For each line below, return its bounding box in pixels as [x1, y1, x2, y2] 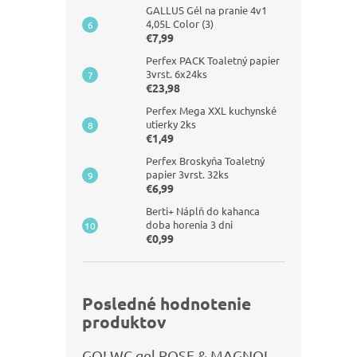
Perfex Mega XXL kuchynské [146, 104, 277, 117]
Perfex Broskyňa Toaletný [146, 154, 265, 167]
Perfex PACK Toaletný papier [146, 53, 280, 67]
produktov [82, 311, 167, 332]
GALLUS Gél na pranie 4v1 [146, 3, 267, 17]
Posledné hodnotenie [82, 292, 251, 314]
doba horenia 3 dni [146, 218, 233, 231]
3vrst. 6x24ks [146, 67, 207, 80]
